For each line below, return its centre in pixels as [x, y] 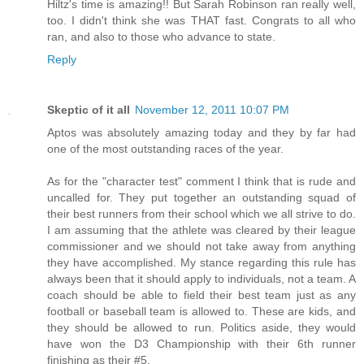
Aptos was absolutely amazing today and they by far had [201, 132]
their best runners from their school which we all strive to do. [201, 213]
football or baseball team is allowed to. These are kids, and [201, 311]
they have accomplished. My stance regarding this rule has [201, 262]
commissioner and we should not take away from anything [201, 246]
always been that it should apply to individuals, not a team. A [201, 278]
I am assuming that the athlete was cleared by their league [201, 230]
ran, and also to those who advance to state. [161, 36]
